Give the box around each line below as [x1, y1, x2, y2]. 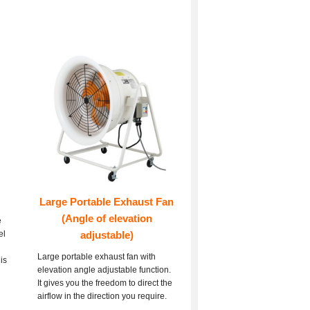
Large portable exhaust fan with [37, 252, 156, 262]
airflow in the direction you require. [37, 291, 167, 302]
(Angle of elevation [61, 212, 152, 225]
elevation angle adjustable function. [37, 265, 171, 275]
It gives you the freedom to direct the [37, 278, 172, 289]
